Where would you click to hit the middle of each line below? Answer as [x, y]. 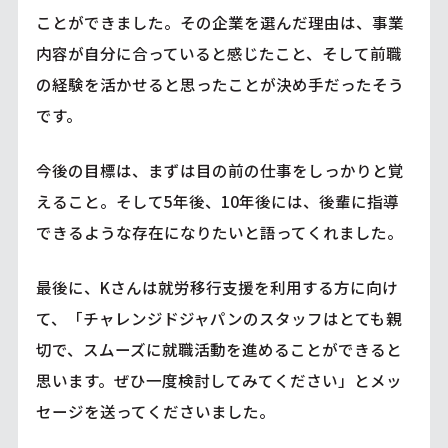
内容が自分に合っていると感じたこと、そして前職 [218, 52]
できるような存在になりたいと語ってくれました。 [219, 231]
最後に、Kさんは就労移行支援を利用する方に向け [216, 286]
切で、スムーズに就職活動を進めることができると [218, 348]
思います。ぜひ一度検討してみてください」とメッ [218, 379]
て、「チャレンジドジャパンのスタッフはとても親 [218, 317]
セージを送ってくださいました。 [155, 410]
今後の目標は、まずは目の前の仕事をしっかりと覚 [219, 169]
